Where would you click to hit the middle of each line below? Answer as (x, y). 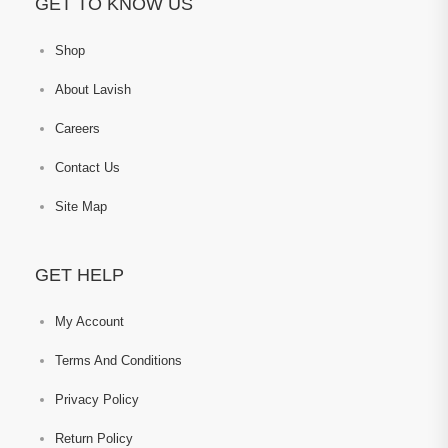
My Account (89, 321)
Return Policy (94, 438)
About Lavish (93, 89)
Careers (77, 128)
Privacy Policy (97, 399)
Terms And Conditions (118, 360)
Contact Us (87, 167)
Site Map (81, 206)
